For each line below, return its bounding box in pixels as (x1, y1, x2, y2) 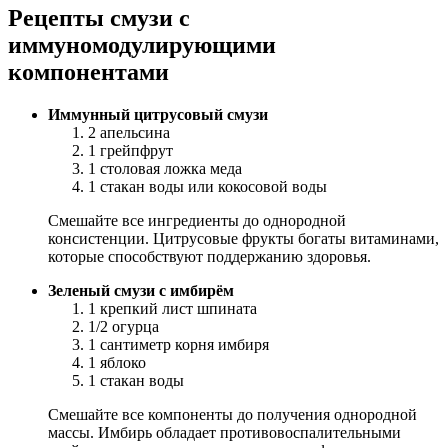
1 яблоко (88, 354, 146, 372)
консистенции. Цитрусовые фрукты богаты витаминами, (48, 230, 439, 248)
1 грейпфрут (88, 142, 173, 160)
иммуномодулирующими (8, 32, 276, 59)
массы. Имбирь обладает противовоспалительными (48, 424, 401, 442)
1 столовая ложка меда (88, 160, 242, 178)
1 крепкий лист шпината (88, 300, 257, 318)
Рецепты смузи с (8, 5, 190, 32)
